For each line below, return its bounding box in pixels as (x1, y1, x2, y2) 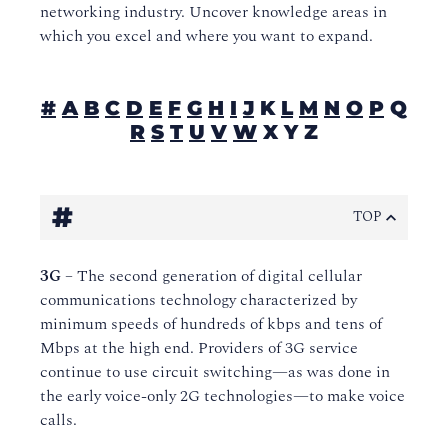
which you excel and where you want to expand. (40, 24, 373, 48)
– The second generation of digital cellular (61, 264, 362, 288)
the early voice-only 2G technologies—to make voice (40, 384, 405, 408)
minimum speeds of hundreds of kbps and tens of (40, 312, 382, 336)
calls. (40, 408, 77, 432)
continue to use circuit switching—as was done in (40, 360, 390, 384)
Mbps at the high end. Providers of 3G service (40, 336, 358, 360)
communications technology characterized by (40, 288, 357, 312)
